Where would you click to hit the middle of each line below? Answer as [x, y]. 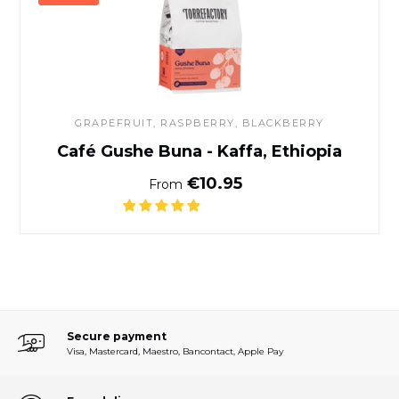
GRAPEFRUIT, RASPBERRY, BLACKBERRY [199, 122]
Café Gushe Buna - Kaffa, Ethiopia [199, 151]
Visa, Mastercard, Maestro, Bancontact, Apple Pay [175, 351]
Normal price [253, 182]
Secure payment [117, 336]
